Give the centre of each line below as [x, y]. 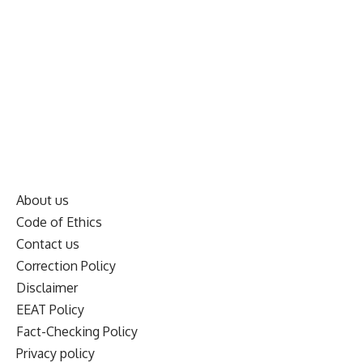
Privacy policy [56, 353]
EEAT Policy [50, 309]
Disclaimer [47, 287]
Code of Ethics [59, 222]
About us [43, 200]
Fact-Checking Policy [77, 331]
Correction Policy [66, 265]
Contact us [48, 243]
